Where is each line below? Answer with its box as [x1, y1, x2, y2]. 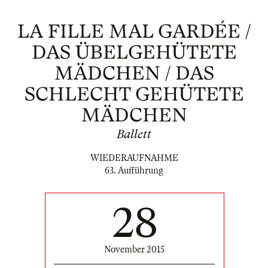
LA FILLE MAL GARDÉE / [17, 20, 251, 42]
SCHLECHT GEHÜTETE [24, 83, 244, 105]
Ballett [117, 127, 151, 141]
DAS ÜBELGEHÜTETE [31, 41, 237, 63]
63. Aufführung [105, 166, 163, 176]
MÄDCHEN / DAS [54, 62, 214, 84]
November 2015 [104, 245, 165, 255]
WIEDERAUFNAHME [90, 153, 178, 163]
